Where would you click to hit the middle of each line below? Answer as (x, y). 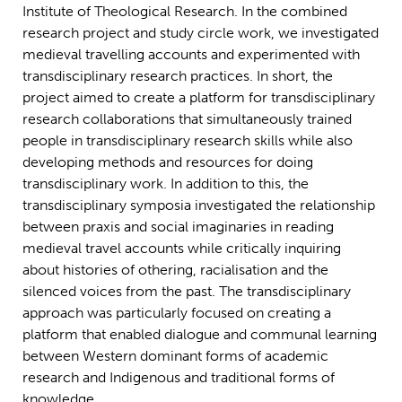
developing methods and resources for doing (168, 162)
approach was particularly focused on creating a (177, 313)
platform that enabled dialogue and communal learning (200, 335)
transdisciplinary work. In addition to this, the (166, 184)
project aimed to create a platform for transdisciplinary (199, 98)
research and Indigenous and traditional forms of (179, 378)
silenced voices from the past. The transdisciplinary (187, 292)
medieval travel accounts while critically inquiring (182, 249)
